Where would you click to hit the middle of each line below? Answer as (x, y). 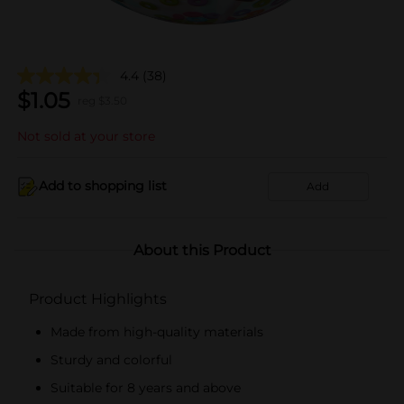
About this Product (202, 250)
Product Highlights (98, 298)
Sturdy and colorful (111, 359)
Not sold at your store (86, 136)
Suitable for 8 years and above (146, 387)
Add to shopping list (103, 186)
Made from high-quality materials (157, 331)
